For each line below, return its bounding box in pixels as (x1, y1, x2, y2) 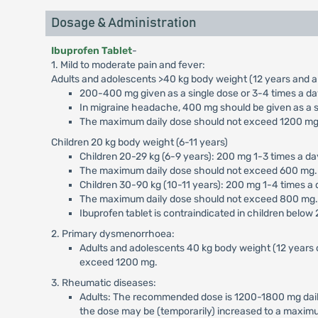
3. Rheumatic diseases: (50, 277, 156, 289)
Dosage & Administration (50, 16, 197, 30)
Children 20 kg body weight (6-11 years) (50, 136, 228, 148)
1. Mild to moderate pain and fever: (50, 59, 205, 71)
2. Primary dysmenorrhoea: (50, 228, 175, 240)
